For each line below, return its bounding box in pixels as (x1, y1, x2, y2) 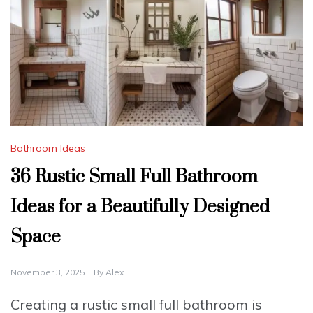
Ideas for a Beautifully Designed (10, 196, 270, 219)
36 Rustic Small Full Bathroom (10, 166, 258, 189)
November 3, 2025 (10, 267, 85, 278)
